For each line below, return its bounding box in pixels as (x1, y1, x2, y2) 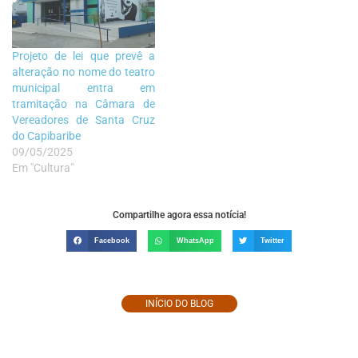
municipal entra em (12, 82, 155, 95)
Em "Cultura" (12, 161, 74, 175)
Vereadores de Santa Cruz (12, 113, 155, 127)
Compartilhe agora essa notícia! (112, 209, 246, 221)
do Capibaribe (12, 129, 81, 143)
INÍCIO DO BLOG (145, 297, 213, 309)
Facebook (94, 236, 130, 245)
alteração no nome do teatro (12, 66, 155, 79)
